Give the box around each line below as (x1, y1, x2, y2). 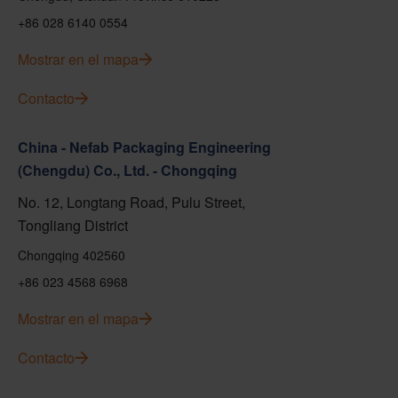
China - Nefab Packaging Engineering (18, 137, 271, 157)
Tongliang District (18, 215, 128, 235)
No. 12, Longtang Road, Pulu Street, (18, 192, 245, 212)
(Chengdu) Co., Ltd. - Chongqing (18, 160, 237, 180)
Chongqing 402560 (18, 246, 125, 264)
